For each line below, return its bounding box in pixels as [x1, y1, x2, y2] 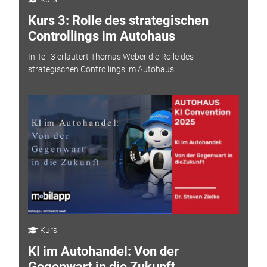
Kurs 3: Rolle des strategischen [27, 13, 209, 29]
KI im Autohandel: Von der [27, 244, 179, 259]
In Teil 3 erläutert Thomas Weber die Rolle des [27, 51, 194, 61]
